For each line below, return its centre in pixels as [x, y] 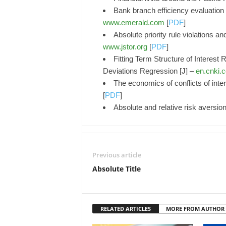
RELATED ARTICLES [125, 209]
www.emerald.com [133, 22]
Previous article [117, 155]
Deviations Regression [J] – [149, 71]
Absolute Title [116, 169]
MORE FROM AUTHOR [195, 209]
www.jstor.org [125, 47]
